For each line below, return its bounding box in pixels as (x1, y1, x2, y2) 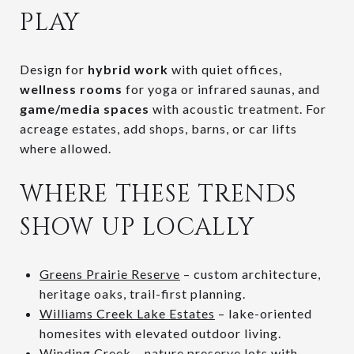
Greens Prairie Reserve (39, 265, 180, 281)
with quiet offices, (168, 61, 282, 77)
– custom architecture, (179, 265, 321, 281)
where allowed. (20, 140, 111, 156)
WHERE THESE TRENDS (20, 178, 297, 210)
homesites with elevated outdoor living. (39, 325, 281, 341)
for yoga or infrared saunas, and (122, 81, 320, 96)
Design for (20, 61, 88, 77)
